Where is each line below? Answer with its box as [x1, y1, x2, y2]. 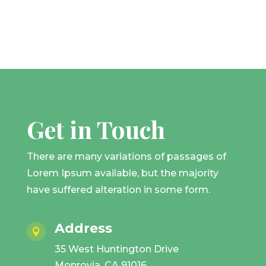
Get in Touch [26, 113, 165, 145]
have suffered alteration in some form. [26, 184, 210, 196]
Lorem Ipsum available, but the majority [26, 167, 218, 179]
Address [54, 220, 112, 237]
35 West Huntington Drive [54, 243, 179, 255]
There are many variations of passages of [26, 151, 226, 163]
